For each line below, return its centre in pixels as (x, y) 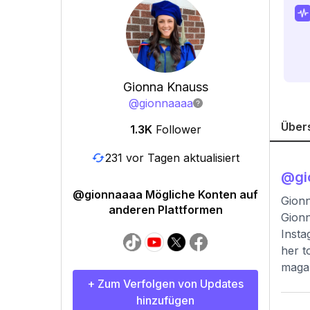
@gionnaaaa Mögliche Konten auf (165, 194)
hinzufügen (165, 300)
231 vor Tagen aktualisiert (172, 157)
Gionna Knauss (165, 87)
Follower (178, 129)
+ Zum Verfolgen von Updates (165, 284)
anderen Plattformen (165, 210)
